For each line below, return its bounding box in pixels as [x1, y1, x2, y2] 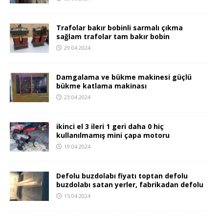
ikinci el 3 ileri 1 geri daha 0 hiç [56, 121, 164, 131]
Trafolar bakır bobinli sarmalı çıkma [56, 22, 183, 32]
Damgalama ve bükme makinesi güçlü [56, 72, 192, 82]
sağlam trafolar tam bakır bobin [56, 31, 170, 41]
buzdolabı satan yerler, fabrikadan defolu [56, 179, 203, 189]
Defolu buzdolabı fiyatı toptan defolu [56, 171, 188, 180]
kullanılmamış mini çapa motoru [56, 130, 170, 140]
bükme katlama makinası [56, 81, 147, 90]
